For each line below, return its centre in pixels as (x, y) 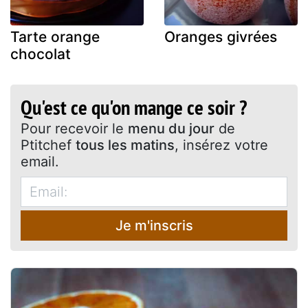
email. (40, 161)
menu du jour (171, 128)
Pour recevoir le (74, 128)
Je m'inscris (154, 225)
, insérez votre (221, 145)
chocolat (41, 54)
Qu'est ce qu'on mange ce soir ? (134, 107)
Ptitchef (48, 145)
